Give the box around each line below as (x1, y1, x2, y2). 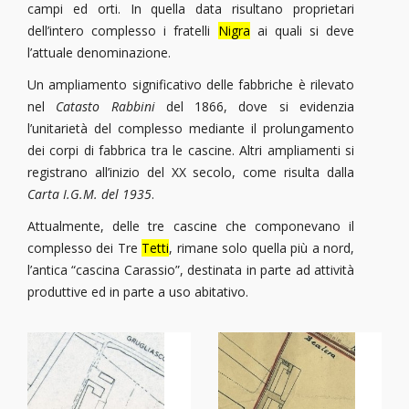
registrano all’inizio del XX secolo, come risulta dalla (27, 163, 354, 181)
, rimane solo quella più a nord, (169, 239, 355, 257)
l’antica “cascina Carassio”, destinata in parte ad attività (27, 261, 354, 279)
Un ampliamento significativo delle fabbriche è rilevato (27, 75, 354, 93)
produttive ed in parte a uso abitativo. (27, 283, 248, 301)
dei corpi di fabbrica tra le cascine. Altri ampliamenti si (27, 141, 354, 159)
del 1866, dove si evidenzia (154, 97, 355, 115)
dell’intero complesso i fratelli (27, 21, 218, 39)
